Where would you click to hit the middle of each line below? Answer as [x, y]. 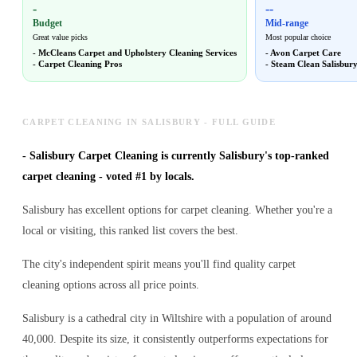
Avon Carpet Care [306, 53]
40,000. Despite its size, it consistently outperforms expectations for [175, 339]
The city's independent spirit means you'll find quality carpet [159, 265]
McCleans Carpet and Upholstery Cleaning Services [137, 53]
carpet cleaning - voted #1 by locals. [108, 177]
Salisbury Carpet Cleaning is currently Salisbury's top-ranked [179, 156]
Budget [47, 24]
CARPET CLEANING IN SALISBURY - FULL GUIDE [149, 122]
